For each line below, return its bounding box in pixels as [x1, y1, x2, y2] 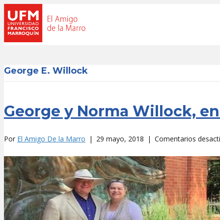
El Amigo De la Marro [17, 134, 85, 143]
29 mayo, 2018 [96, 134, 144, 143]
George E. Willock [4, 65, 88, 76]
